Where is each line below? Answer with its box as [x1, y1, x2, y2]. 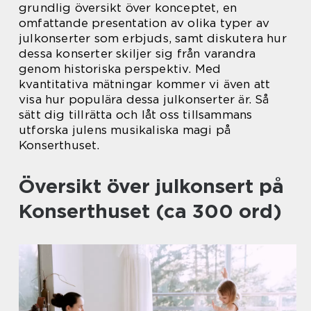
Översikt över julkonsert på [19, 174, 284, 198]
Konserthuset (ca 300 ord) [19, 199, 282, 223]
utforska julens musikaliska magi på [19, 123, 230, 137]
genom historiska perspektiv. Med [19, 62, 221, 76]
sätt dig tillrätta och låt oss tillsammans [19, 108, 253, 121]
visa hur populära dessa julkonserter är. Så [19, 92, 269, 106]
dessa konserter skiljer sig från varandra [19, 47, 256, 60]
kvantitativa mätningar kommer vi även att [19, 77, 271, 91]
